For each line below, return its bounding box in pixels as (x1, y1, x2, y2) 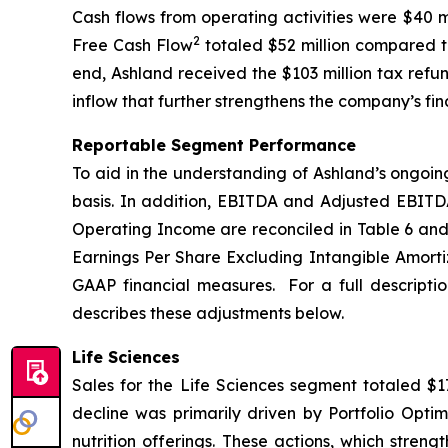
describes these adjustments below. (72, 303, 344, 324)
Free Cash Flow (72, 35, 193, 56)
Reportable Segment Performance (72, 135, 356, 156)
